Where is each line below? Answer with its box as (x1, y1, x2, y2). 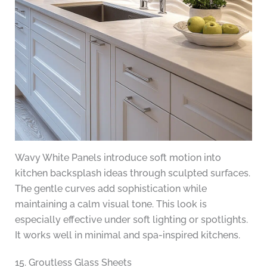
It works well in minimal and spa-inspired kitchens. (14, 229, 240, 241)
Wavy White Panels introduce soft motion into (14, 152, 221, 164)
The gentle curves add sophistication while (14, 183, 207, 195)
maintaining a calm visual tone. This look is (14, 198, 207, 210)
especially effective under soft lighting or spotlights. (14, 214, 248, 226)
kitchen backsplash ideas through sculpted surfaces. (14, 167, 250, 179)
